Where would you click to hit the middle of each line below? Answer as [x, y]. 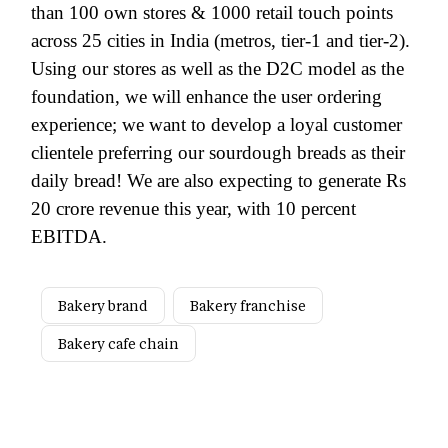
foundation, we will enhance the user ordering [206, 96]
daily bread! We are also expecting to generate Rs [218, 180]
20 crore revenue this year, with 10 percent [193, 208]
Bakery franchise [248, 305]
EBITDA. [69, 236]
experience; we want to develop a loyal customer [216, 124]
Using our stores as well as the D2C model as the [217, 68]
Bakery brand [103, 305]
